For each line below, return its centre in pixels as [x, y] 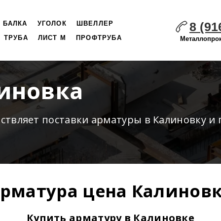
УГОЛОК [52, 23]
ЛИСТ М [52, 38]
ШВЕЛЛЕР [95, 23]
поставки [65, 120]
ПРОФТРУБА [99, 38]
